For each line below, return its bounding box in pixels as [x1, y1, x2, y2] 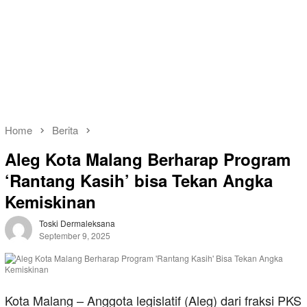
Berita [52, 123, 78, 137]
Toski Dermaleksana [39, 217, 115, 230]
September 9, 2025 [39, 230, 110, 242]
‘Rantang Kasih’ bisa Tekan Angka [5, 169, 273, 193]
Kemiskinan [5, 190, 96, 214]
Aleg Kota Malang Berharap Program [5, 147, 291, 171]
